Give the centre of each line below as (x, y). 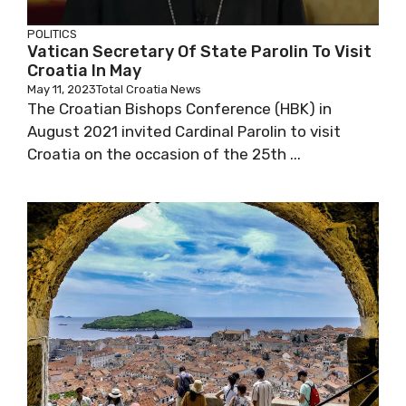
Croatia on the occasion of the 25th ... (164, 154)
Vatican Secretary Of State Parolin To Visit (199, 52)
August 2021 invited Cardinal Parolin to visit (184, 131)
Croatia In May (84, 71)
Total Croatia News (149, 89)
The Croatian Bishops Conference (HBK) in (179, 109)
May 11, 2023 (62, 89)
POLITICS (52, 34)
